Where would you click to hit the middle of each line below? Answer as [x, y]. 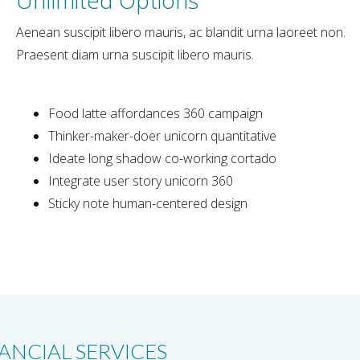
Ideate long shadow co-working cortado [162, 158]
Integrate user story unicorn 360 [141, 180]
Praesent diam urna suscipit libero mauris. [135, 54]
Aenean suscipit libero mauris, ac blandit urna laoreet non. [181, 32]
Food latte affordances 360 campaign [155, 113]
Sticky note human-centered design [148, 203]
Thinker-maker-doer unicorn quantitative [162, 135]
